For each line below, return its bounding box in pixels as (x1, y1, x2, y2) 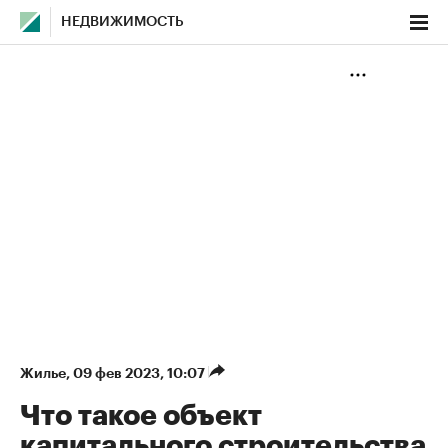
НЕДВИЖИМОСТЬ (61, 15, 184, 29)
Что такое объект (20, 402, 262, 430)
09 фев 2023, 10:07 (73, 366, 208, 380)
